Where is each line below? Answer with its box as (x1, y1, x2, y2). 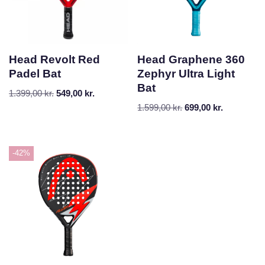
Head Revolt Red (9, 53, 100, 66)
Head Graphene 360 (137, 53, 245, 66)
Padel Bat (9, 67, 61, 80)
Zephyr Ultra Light (137, 67, 235, 80)
